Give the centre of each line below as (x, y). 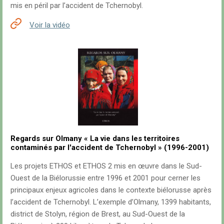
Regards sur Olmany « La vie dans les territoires (95, 138)
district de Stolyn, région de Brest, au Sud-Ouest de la (98, 214)
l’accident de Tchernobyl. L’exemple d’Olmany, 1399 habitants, (111, 202)
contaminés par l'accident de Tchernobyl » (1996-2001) (110, 147)
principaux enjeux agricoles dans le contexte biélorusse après (111, 190)
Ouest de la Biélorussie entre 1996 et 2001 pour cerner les (105, 178)
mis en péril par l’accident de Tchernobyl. (77, 6)
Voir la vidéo (50, 25)
